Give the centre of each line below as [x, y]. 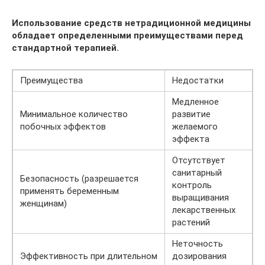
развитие [191, 114]
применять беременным [70, 191]
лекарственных [204, 210]
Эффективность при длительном [89, 256]
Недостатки [198, 80]
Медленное [195, 101]
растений [191, 222]
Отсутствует [199, 160]
